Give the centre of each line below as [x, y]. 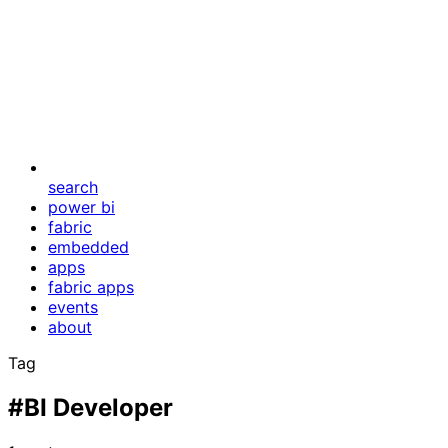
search [73, 187]
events [73, 307]
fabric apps [91, 287]
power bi [81, 207]
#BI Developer [90, 407]
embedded [88, 247]
